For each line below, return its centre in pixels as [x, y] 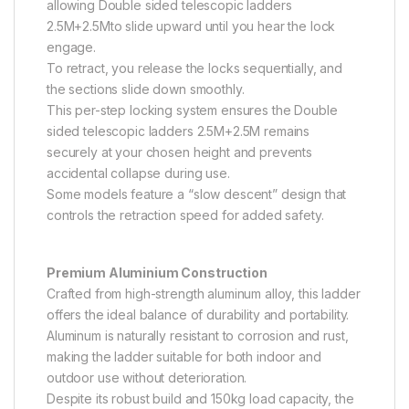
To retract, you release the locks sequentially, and [194, 68]
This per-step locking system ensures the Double [192, 110]
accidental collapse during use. [138, 173]
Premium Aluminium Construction [157, 273]
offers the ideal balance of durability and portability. [198, 315]
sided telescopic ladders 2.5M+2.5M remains [178, 131]
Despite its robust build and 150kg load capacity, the [200, 399]
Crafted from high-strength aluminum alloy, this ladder [204, 294]
